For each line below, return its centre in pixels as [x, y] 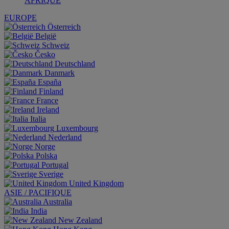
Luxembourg [77, 128]
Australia [58, 202]
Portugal [55, 165]
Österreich [64, 27]
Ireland [48, 110]
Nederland [65, 137]
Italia [38, 119]
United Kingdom [96, 183]
